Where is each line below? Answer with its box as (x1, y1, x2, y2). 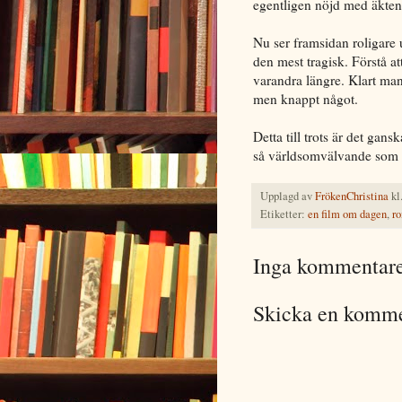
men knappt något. (253, 89, 358, 108)
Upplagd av (260, 188, 315, 204)
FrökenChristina (315, 188, 389, 204)
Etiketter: (260, 205, 308, 222)
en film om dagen (308, 205, 387, 222)
